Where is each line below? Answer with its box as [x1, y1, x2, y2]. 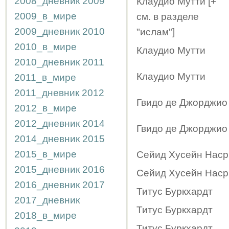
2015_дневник [14, 164, 80, 175]
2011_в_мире [14, 72, 76, 83]
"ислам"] [136, 27, 175, 37]
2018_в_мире [14, 210, 77, 221]
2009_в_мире [14, 11, 77, 21]
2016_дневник [14, 179, 80, 190]
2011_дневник [14, 87, 79, 98]
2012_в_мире [14, 103, 77, 113]
